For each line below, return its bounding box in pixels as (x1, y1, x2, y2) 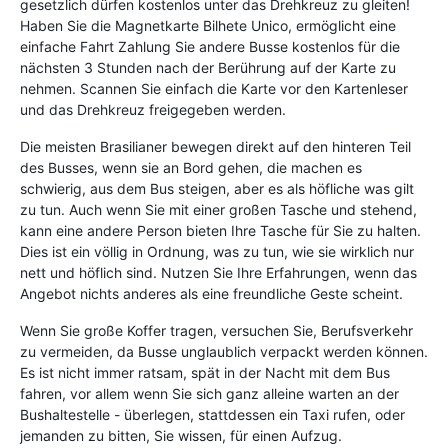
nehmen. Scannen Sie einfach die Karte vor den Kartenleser (20, 79, 408, 97)
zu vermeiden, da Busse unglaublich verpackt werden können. (20, 342, 428, 360)
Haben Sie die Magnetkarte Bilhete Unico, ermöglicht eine (20, 16, 396, 34)
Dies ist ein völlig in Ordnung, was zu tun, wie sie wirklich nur (20, 242, 414, 260)
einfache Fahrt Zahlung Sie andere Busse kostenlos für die (20, 37, 400, 55)
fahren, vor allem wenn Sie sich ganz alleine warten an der (20, 384, 399, 402)
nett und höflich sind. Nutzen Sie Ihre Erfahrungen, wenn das (20, 263, 417, 281)
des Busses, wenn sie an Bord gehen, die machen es (20, 158, 362, 176)
